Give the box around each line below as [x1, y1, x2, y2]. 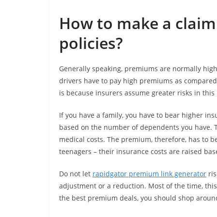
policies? [59, 32, 123, 54]
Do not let [59, 169, 93, 179]
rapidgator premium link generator [93, 169, 206, 179]
